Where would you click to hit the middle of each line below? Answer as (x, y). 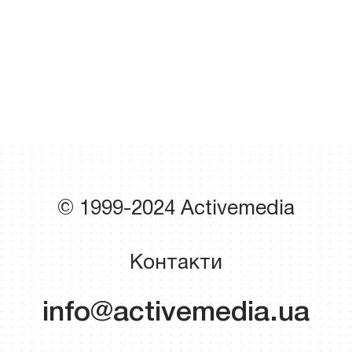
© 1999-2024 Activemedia (176, 209)
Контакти (176, 263)
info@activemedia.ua (176, 313)
